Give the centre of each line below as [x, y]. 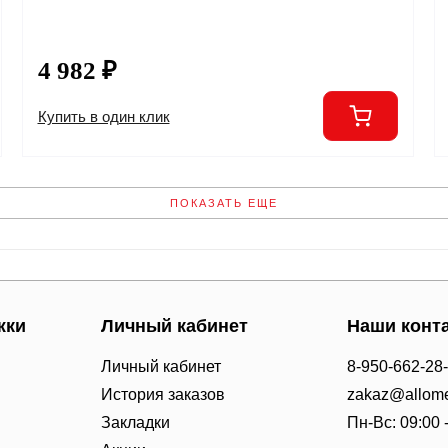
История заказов [163, 394]
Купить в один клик [103, 116]
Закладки [135, 422]
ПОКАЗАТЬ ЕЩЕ [224, 203]
